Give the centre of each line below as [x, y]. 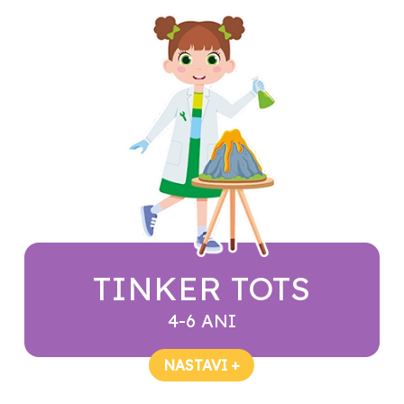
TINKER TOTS [202, 289]
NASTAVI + [202, 365]
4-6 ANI [202, 321]
